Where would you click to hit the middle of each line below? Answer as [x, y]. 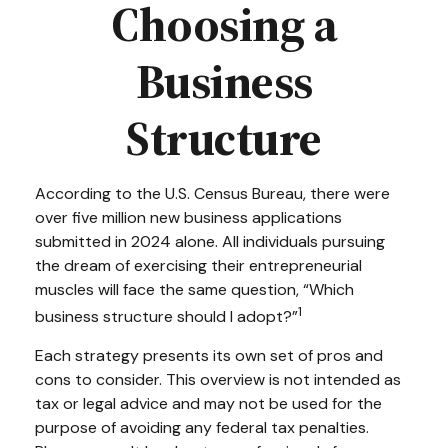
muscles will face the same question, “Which [194, 289]
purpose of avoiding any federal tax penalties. [202, 428]
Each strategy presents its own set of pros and [209, 356]
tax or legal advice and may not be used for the [208, 404]
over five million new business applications [188, 217]
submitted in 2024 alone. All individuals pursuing [210, 241]
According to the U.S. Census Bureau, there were [212, 193]
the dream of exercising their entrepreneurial [198, 265]
